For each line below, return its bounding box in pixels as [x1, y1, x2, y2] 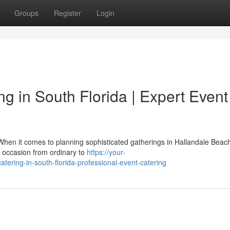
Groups [14, 8, 39, 18]
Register [54, 8, 81, 18]
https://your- [87, 147, 125, 157]
